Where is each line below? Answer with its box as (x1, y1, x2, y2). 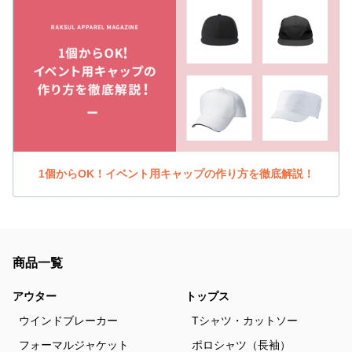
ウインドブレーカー (19, 313, 118, 327)
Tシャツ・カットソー (192, 313, 298, 327)
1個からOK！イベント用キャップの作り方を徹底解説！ (38, 167, 314, 180)
